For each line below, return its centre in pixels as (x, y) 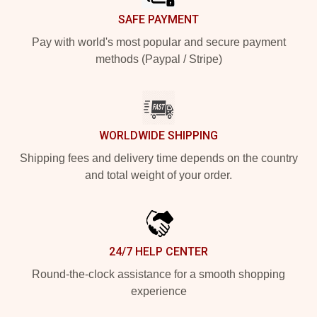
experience (158, 291)
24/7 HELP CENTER (158, 251)
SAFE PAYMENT (158, 19)
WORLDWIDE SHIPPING (158, 135)
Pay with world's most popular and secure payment (158, 42)
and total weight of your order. (158, 175)
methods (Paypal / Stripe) (158, 59)
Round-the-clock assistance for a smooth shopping (158, 274)
